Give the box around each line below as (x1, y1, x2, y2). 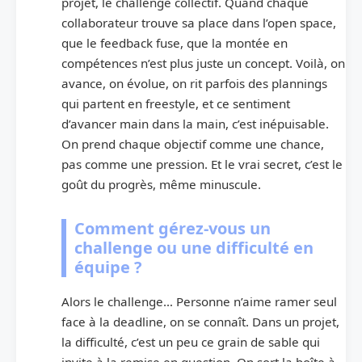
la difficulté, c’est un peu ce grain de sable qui (61, 333, 320, 350)
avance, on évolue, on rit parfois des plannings (61, 74, 327, 91)
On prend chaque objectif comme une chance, (61, 135, 324, 152)
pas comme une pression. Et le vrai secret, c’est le (61, 155, 343, 172)
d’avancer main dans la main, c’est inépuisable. (61, 115, 329, 132)
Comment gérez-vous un (74, 217, 271, 239)
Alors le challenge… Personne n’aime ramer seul (61, 293, 337, 309)
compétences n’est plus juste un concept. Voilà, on (61, 54, 345, 71)
